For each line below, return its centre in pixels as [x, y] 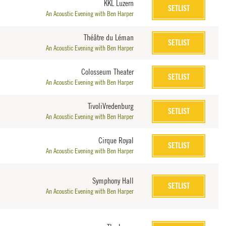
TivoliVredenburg [111, 106]
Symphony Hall [113, 180]
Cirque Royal [116, 140]
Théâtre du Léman [109, 37]
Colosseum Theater [108, 71]
